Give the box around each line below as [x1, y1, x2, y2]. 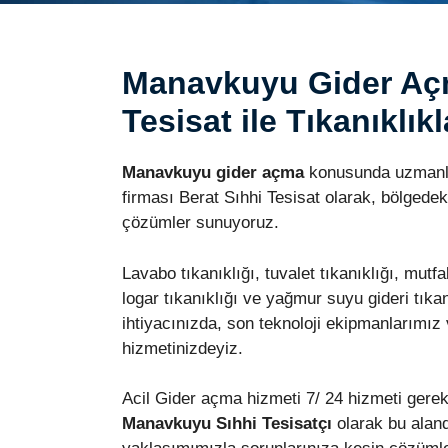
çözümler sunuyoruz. [122, 213, 279, 232]
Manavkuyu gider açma [122, 163, 304, 182]
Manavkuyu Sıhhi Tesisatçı [122, 414, 332, 433]
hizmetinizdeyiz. [122, 338, 243, 358]
